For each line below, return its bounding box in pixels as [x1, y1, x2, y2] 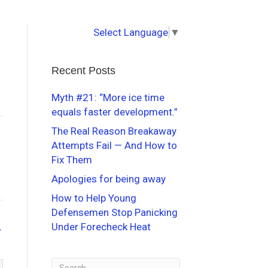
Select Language [93, 26, 168, 38]
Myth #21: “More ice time [51, 91, 165, 103]
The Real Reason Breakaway [51, 124, 176, 137]
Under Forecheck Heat [51, 220, 151, 233]
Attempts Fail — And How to [51, 139, 177, 151]
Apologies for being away [51, 172, 166, 185]
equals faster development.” [51, 105, 178, 118]
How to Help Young [51, 191, 136, 204]
